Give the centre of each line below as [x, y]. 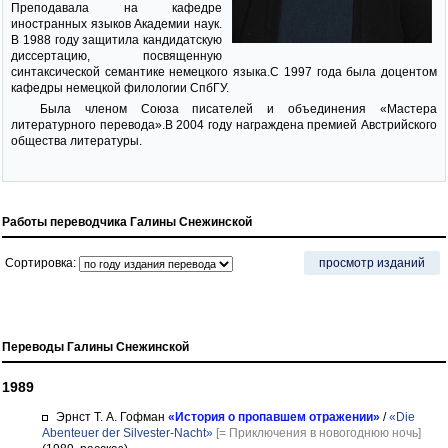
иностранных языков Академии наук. [116, 24]
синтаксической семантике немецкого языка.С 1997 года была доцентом [224, 72]
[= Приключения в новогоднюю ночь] [318, 433]
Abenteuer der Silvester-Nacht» [127, 433]
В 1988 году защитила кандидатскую [116, 40]
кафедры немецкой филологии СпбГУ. [120, 88]
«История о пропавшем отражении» [274, 417]
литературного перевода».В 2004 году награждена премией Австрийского [224, 125]
